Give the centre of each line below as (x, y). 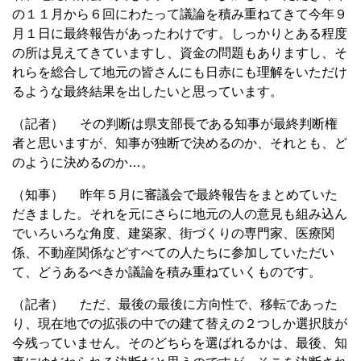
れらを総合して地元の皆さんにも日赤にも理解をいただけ (180, 72)
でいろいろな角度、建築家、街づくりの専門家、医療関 (173, 233)
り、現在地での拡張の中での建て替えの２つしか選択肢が (180, 323)
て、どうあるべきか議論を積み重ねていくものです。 (167, 272)
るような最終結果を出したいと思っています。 (147, 91)
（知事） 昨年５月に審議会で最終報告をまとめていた (175, 194)
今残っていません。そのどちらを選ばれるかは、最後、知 (180, 342)
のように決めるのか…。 (83, 162)
